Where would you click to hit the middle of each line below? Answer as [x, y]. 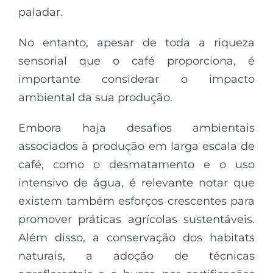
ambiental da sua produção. [95, 97]
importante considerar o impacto [136, 79]
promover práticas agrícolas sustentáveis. [136, 219]
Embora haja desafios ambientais [136, 128]
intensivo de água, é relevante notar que [136, 183]
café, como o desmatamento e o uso [136, 164]
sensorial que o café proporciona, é [136, 61]
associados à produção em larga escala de [136, 146]
